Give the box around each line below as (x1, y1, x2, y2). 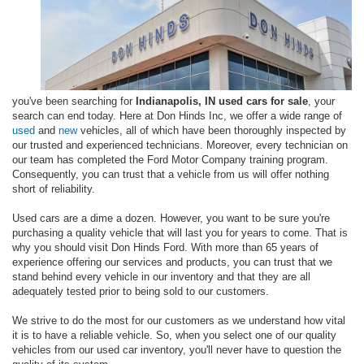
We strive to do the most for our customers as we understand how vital (12, 314, 345, 327)
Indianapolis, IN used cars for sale (136, 95, 308, 108)
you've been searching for (12, 95, 136, 108)
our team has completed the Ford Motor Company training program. (12, 154, 328, 167)
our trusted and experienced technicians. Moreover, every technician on (12, 139, 348, 152)
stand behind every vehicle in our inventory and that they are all (12, 271, 310, 284)
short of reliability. (12, 183, 95, 196)
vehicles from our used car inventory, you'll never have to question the (12, 344, 341, 357)
